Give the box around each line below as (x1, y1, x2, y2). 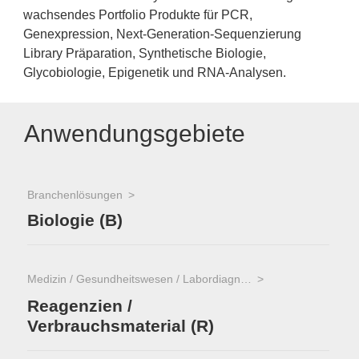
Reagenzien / (27, 296, 132, 315)
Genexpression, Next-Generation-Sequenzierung (23, 27, 301, 41)
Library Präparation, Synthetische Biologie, (23, 46, 266, 60)
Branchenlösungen (27, 188, 123, 201)
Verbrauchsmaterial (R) (27, 317, 214, 335)
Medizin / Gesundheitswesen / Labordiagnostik (240, 272, 252, 285)
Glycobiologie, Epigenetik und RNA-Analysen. (23, 66, 286, 79)
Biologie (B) (27, 211, 123, 230)
